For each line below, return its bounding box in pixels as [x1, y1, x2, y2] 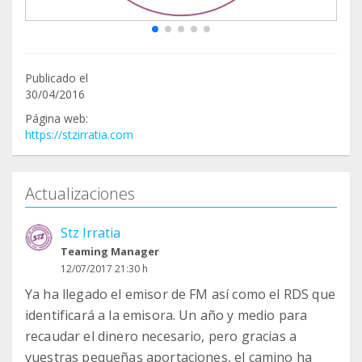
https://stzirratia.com [25, 127, 133, 143]
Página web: [25, 111, 88, 127]
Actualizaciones [25, 183, 135, 205]
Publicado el [25, 70, 88, 86]
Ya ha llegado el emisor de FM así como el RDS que [25, 285, 335, 304]
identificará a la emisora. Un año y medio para [25, 306, 308, 325]
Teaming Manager [61, 244, 159, 259]
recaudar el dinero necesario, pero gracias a [25, 327, 297, 346]
